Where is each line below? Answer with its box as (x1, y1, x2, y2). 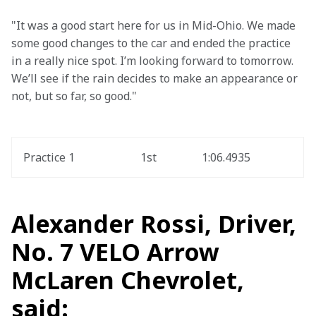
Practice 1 (23, 150, 75, 165)
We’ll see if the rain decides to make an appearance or (11, 71, 300, 86)
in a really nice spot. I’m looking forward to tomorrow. (11, 53, 296, 68)
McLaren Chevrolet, (11, 264, 244, 296)
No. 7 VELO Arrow (11, 236, 219, 268)
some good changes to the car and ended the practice (11, 35, 293, 51)
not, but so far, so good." (11, 88, 137, 104)
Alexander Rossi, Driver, (11, 207, 296, 240)
